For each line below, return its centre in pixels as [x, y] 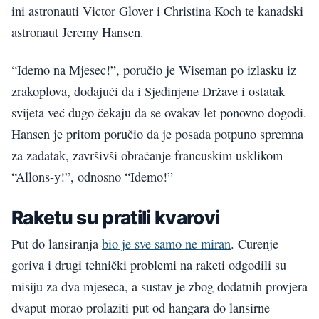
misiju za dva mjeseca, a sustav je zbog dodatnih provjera [159, 286]
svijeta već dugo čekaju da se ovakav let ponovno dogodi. [159, 112]
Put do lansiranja [57, 243]
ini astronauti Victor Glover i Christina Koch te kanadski [157, 11]
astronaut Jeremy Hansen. [78, 32]
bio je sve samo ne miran [166, 243]
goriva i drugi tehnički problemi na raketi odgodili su [149, 265]
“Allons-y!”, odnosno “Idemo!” [92, 176]
